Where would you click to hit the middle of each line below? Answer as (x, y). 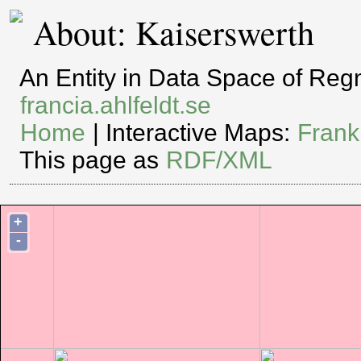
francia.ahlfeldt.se (116, 106)
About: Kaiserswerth (174, 33)
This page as (93, 160)
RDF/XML (220, 160)
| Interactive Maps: (192, 133)
